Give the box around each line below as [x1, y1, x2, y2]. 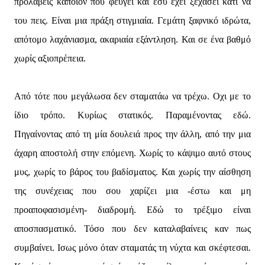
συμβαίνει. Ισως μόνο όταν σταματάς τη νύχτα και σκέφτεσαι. [14, 243, 251, 253]
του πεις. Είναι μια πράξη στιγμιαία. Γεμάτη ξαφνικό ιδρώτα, [14, 15, 251, 25]
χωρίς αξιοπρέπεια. [14, 53, 86, 63]
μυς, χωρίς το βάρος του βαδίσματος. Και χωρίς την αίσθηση [14, 167, 251, 177]
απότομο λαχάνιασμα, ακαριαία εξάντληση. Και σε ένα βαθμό [14, 34, 251, 44]
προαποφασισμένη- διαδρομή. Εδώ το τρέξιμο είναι [14, 205, 251, 215]
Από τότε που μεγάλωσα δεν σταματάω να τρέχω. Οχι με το [14, 91, 251, 101]
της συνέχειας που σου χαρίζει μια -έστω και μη [14, 186, 251, 196]
